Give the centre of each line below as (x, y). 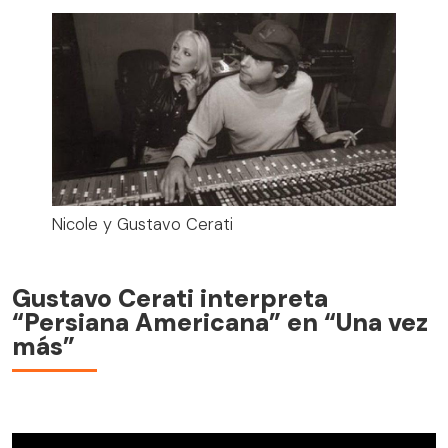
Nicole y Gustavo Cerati (142, 225)
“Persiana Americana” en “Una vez (220, 323)
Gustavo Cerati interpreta (170, 299)
